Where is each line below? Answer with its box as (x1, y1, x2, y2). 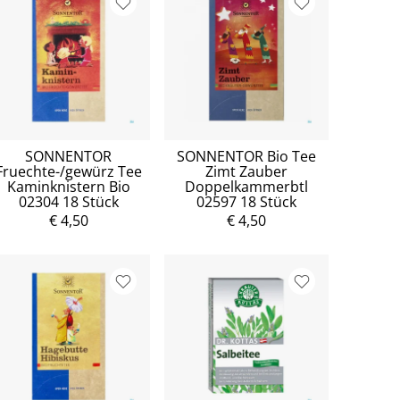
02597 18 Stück (196, 191, 297, 212)
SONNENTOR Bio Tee (177, 146, 317, 166)
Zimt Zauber (205, 161, 288, 181)
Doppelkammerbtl (185, 176, 309, 196)
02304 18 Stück (18, 191, 119, 212)
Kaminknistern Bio (6, 176, 130, 196)
